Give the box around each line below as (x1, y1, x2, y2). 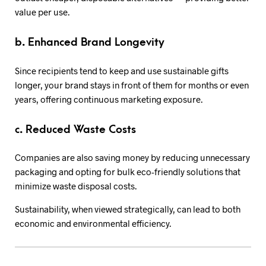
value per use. (15, 7, 69, 17)
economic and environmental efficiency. (15, 218, 171, 229)
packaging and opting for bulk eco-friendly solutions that (15, 166, 240, 177)
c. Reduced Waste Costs (15, 123, 136, 136)
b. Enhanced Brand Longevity (15, 36, 164, 49)
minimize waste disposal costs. (15, 180, 137, 191)
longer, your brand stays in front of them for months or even (15, 79, 249, 90)
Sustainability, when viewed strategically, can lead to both (15, 204, 240, 214)
